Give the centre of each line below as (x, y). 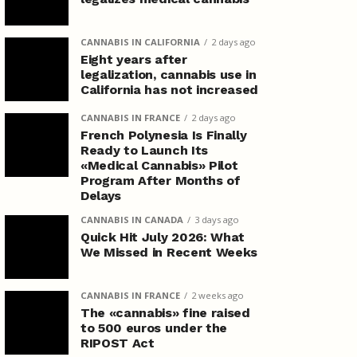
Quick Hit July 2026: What (163, 237)
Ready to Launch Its (144, 150)
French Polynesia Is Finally (164, 135)
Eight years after (134, 59)
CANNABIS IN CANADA (132, 220)
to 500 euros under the (154, 328)
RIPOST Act (118, 343)
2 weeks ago (218, 295)
